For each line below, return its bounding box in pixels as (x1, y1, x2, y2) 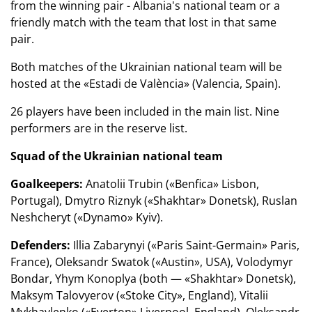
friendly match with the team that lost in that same (10, 14, 276, 30)
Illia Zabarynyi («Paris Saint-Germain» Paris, (70, 237, 299, 253)
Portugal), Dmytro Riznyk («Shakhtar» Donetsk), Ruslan (10, 192, 297, 208)
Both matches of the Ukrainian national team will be (10, 58, 282, 75)
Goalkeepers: (10, 175, 83, 192)
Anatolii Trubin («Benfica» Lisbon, (83, 175, 259, 192)
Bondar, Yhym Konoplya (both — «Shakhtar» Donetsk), (10, 270, 296, 286)
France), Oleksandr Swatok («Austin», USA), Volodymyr (10, 253, 293, 270)
